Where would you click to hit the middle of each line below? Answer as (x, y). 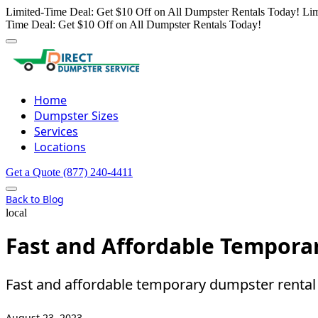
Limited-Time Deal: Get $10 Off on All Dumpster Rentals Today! (153, 12)
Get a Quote (34, 172)
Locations (60, 147)
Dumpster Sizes (76, 116)
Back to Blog (35, 199)
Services (56, 131)
